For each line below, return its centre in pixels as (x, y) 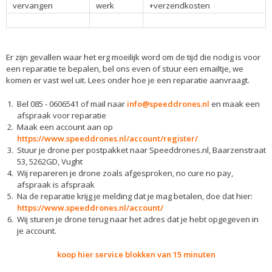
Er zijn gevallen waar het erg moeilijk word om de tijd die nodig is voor (133, 57)
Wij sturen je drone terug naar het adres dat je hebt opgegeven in (138, 219)
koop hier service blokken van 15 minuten (136, 254)
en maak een (235, 104)
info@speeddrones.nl (168, 104)
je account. (37, 230)
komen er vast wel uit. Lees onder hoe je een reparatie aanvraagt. (128, 80)
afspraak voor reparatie (62, 115)
